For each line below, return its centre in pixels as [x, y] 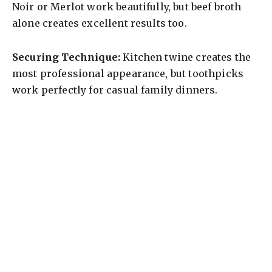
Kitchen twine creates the [186, 57]
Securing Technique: [66, 57]
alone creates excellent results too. [100, 23]
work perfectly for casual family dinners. [115, 90]
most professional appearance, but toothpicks [128, 74]
